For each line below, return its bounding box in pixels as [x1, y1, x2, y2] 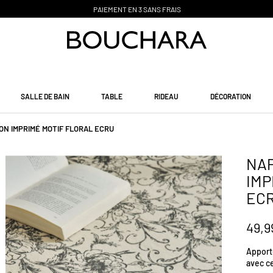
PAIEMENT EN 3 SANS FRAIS [92, 5, 181, 13]
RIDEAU [154, 91, 179, 101]
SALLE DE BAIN [20, 91, 69, 101]
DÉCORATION [210, 91, 251, 101]
